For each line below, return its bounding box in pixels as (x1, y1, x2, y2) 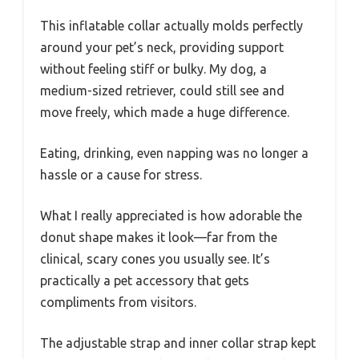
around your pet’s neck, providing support (40, 39, 284, 54)
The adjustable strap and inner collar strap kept (40, 335, 316, 350)
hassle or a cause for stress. (40, 167, 202, 182)
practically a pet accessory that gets (40, 272, 249, 288)
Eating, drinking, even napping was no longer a (40, 145, 309, 160)
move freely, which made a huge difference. (40, 104, 289, 119)
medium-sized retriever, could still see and (40, 83, 284, 98)
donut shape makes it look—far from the (40, 229, 277, 244)
